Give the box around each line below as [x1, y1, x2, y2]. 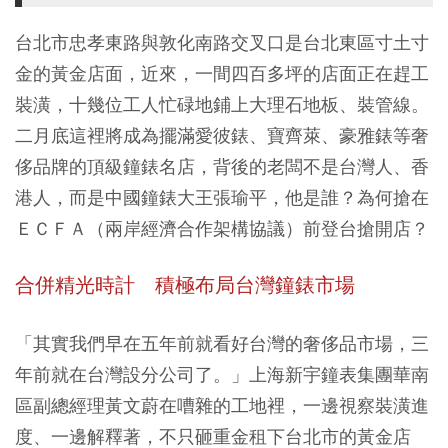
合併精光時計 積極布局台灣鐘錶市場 [15, 273, 355, 298]
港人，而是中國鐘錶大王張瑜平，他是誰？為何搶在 [15, 186, 429, 209]
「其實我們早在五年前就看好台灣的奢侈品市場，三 [15, 332, 429, 355]
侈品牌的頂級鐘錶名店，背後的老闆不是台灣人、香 [15, 155, 429, 178]
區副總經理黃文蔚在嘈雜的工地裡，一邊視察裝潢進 [15, 394, 429, 417]
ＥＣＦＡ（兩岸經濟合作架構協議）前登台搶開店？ [15, 217, 429, 240]
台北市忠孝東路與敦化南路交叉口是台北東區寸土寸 [15, 31, 429, 54]
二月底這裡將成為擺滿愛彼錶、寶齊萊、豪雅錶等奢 [15, 124, 429, 147]
